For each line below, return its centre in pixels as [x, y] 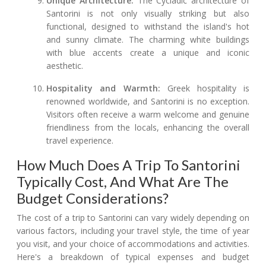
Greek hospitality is [205, 88]
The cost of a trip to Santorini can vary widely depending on [133, 218]
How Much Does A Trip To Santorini [129, 165]
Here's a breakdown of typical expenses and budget [133, 257]
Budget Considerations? [93, 198]
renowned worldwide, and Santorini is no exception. [148, 102]
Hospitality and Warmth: [103, 88]
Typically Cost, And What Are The [123, 182]
